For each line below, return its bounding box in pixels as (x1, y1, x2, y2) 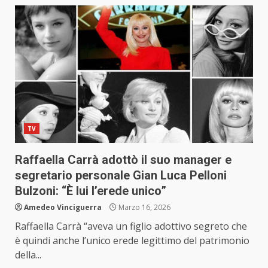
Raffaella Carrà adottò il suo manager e (15, 153, 232, 167)
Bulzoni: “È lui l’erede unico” (15, 184, 166, 199)
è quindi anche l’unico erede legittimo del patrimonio (15, 234, 249, 248)
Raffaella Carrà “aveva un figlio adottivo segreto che (15, 220, 247, 233)
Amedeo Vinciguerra (24, 202, 102, 213)
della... (15, 248, 41, 262)
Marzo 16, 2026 (117, 202, 170, 213)
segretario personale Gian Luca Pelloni (15, 168, 227, 183)
